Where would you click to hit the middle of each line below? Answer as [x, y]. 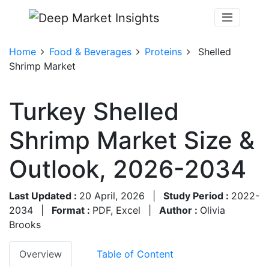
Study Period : [197, 195]
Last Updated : [44, 195]
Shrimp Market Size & [132, 140]
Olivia [213, 210]
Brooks [25, 224]
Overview [41, 254]
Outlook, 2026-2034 [128, 169]
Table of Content [135, 254]
